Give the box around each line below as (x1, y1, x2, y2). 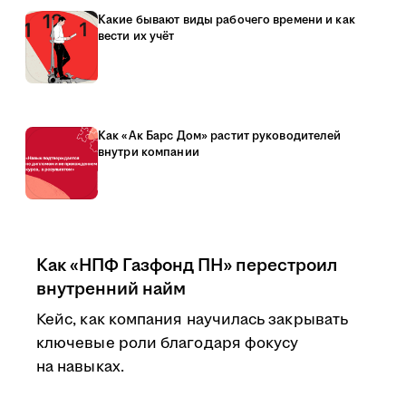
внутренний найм (36, 276, 186, 302)
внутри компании (98, 144, 199, 160)
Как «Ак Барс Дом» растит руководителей (98, 128, 342, 144)
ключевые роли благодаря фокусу (36, 333, 299, 354)
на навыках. (36, 356, 124, 378)
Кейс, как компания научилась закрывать (36, 309, 349, 331)
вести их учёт (98, 28, 175, 44)
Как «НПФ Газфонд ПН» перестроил (36, 253, 337, 278)
